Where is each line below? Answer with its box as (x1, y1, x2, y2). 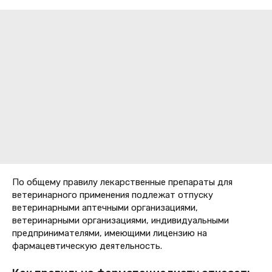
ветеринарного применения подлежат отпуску (12, 189, 213, 200)
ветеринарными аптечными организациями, (12, 202, 198, 213)
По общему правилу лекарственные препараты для (12, 176, 233, 188)
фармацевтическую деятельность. (12, 240, 162, 251)
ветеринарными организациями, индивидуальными (12, 214, 229, 226)
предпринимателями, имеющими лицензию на (12, 227, 207, 239)
